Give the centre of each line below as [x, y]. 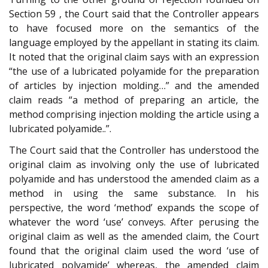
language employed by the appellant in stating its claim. [134, 42]
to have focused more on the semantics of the [134, 28]
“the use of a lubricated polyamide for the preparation [134, 71]
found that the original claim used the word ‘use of [134, 251]
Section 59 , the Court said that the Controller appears [134, 13]
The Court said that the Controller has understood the [134, 150]
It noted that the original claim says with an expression [134, 57]
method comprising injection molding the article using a [134, 114]
